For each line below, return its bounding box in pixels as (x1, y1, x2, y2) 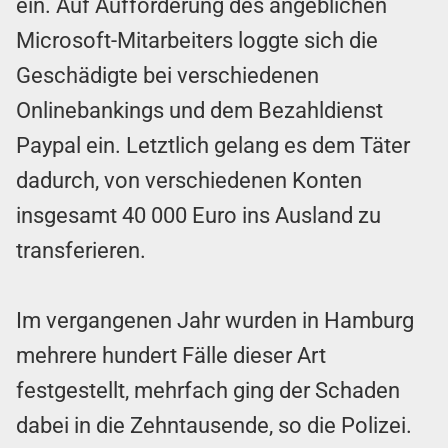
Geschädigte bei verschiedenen (16, 63, 319, 89)
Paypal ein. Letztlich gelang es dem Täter (16, 133, 410, 159)
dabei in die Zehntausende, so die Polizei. (16, 413, 412, 439)
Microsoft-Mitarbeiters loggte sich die (16, 28, 378, 54)
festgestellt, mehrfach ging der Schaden (16, 378, 400, 404)
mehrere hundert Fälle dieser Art (16, 343, 326, 369)
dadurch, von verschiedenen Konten (16, 168, 362, 194)
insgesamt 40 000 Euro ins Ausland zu (16, 203, 381, 229)
